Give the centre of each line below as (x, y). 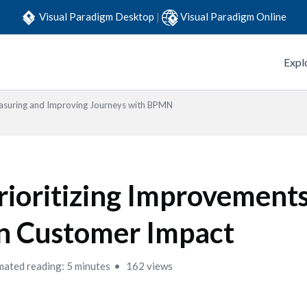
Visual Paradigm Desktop (98, 16)
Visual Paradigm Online (233, 16)
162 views (149, 266)
